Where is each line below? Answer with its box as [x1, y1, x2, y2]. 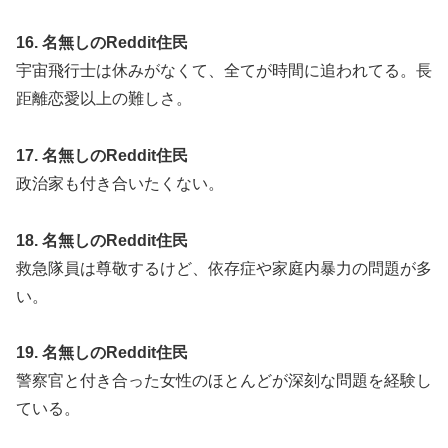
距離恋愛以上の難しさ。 [16, 89, 192, 107]
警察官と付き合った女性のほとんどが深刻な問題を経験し [16, 372, 432, 390]
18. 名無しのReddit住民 [16, 231, 188, 249]
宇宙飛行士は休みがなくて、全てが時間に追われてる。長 [16, 61, 432, 79]
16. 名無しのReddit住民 [16, 33, 188, 51]
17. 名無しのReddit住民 [16, 146, 188, 164]
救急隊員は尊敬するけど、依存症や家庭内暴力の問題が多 [16, 259, 432, 277]
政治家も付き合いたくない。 [16, 174, 224, 192]
